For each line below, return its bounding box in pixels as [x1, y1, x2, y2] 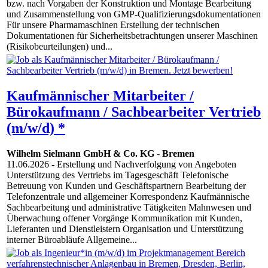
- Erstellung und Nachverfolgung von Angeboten [49, 159, 236, 170]
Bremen [162, 148, 194, 159]
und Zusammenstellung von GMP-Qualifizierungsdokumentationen [7, 9, 261, 20]
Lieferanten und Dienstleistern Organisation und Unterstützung [7, 224, 243, 234]
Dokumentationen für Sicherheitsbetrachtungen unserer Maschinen [7, 31, 258, 41]
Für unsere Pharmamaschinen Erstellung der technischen [7, 20, 220, 31]
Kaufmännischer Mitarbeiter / [7, 88, 194, 104]
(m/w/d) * [7, 120, 65, 136]
